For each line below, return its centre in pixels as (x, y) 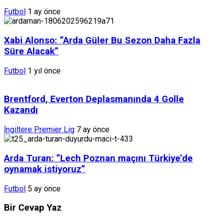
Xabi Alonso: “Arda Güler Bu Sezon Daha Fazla (102, 40)
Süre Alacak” (31, 51)
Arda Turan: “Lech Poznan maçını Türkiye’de (98, 158)
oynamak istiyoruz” (45, 169)
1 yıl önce (44, 71)
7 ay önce (93, 130)
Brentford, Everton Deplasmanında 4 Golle (94, 99)
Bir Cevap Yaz (33, 208)
